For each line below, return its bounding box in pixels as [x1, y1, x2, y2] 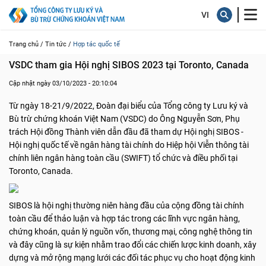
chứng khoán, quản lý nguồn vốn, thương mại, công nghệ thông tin [9, 227, 252, 236]
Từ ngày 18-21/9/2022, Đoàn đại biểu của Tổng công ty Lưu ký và [9, 101, 248, 110]
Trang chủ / [9, 40, 43, 48]
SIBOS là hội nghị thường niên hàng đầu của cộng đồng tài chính [9, 201, 244, 210]
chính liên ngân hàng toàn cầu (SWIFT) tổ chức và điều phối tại [9, 153, 237, 163]
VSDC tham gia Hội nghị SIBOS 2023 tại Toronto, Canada [9, 59, 249, 71]
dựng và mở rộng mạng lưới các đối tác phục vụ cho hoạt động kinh [9, 253, 255, 262]
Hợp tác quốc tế [73, 40, 120, 48]
